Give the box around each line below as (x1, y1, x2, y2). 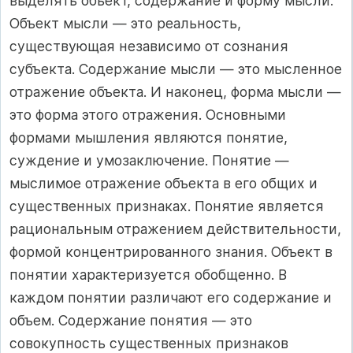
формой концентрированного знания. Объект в (9, 243, 333, 260)
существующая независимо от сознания (9, 37, 288, 54)
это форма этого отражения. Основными (9, 106, 286, 123)
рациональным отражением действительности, (9, 220, 341, 237)
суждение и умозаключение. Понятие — (9, 151, 289, 169)
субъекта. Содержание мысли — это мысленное (9, 60, 342, 77)
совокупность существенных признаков (9, 334, 288, 351)
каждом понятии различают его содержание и (9, 288, 332, 306)
